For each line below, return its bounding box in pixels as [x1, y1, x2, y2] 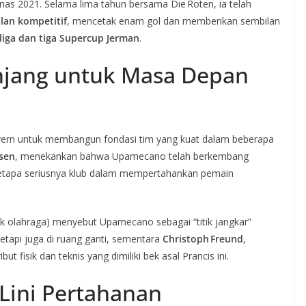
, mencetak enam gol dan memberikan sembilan [67, 14, 280, 27]
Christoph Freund [163, 232, 243, 245]
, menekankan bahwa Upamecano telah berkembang [15, 150, 249, 163]
